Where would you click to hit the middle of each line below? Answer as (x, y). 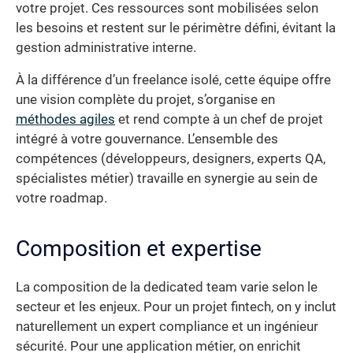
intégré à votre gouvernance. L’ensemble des (147, 139)
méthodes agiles (65, 120)
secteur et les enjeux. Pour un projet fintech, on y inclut (176, 307)
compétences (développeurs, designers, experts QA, (171, 159)
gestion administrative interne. (106, 47)
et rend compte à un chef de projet (219, 120)
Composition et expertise (139, 249)
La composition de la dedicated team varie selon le (167, 288)
